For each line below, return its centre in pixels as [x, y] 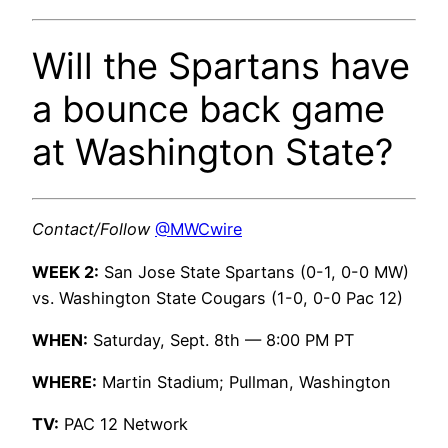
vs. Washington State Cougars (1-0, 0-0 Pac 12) [217, 297]
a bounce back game [208, 108]
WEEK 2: [65, 271]
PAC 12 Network [123, 424]
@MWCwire [198, 229]
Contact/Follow [91, 229]
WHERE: [64, 382]
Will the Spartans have [221, 65]
